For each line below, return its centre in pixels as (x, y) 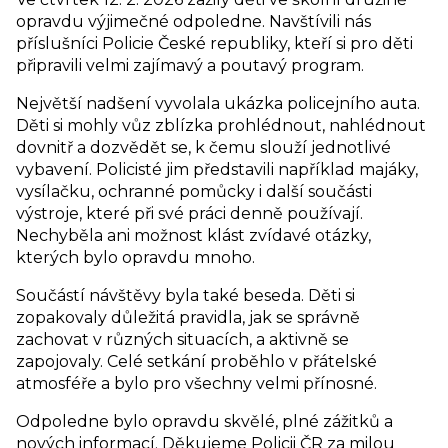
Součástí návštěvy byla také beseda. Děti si (185, 296)
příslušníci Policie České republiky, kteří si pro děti (214, 44)
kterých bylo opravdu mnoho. (135, 258)
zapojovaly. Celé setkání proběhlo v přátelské (196, 362)
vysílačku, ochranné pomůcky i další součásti (194, 192)
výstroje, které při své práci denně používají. (189, 214)
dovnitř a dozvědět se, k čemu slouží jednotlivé (203, 148)
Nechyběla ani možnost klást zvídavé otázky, (193, 236)
